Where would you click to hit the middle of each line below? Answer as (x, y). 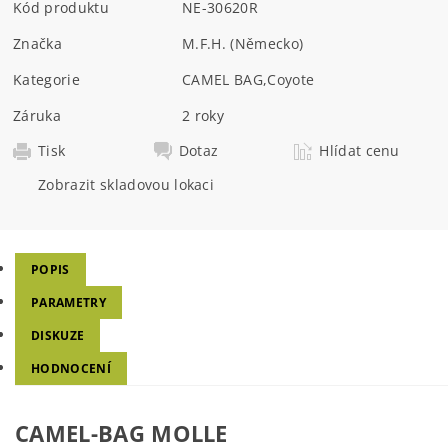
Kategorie (46, 79)
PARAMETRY (68, 303)
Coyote (291, 79)
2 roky (203, 115)
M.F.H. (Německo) (243, 43)
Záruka (37, 115)
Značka (38, 43)
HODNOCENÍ (71, 369)
